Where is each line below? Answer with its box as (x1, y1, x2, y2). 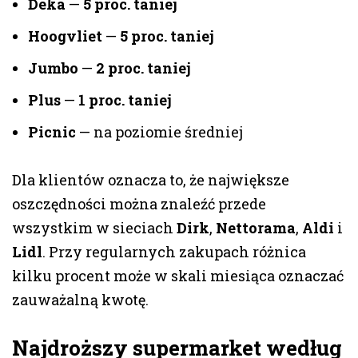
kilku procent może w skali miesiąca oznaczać (12, 266, 344, 286)
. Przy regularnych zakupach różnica (42, 242, 306, 262)
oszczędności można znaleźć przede (12, 194, 266, 214)
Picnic (28, 122, 76, 142)
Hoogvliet (28, 26, 102, 46)
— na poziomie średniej (76, 122, 243, 142)
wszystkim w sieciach (12, 218, 177, 238)
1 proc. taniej (78, 90, 172, 110)
